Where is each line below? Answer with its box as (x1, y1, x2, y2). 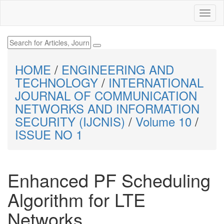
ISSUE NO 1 (15, 125, 82, 143)
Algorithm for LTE (7, 186, 145, 212)
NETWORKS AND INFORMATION (15, 99, 199, 117)
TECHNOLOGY (15, 73, 98, 91)
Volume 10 (135, 112, 191, 130)
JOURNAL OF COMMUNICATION (15, 86, 197, 104)
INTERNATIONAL (108, 73, 203, 91)
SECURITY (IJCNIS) (15, 112, 125, 130)
